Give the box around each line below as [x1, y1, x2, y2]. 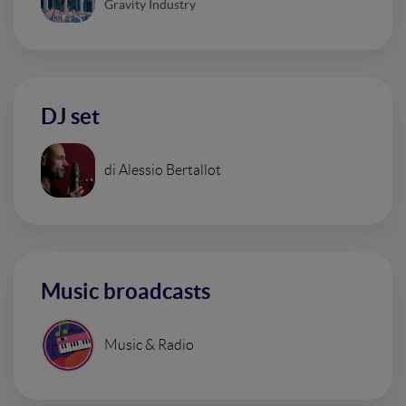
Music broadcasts [41, 278, 210, 304]
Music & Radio [104, 336, 194, 353]
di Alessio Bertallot [104, 161, 221, 178]
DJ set [41, 103, 100, 129]
